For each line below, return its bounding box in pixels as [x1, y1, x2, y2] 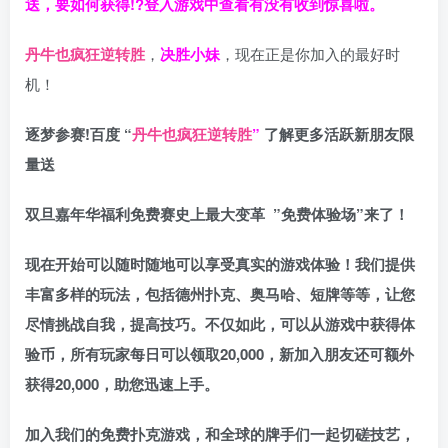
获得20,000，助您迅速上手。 [25, 373, 219, 396]
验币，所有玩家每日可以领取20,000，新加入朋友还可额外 [25, 343, 414, 366]
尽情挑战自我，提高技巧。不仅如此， [25, 313, 280, 336]
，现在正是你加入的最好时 [220, 43, 400, 65]
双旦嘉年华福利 [25, 203, 130, 226]
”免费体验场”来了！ [273, 203, 409, 226]
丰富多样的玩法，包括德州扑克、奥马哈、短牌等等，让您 [25, 283, 415, 306]
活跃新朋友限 [324, 123, 414, 146]
